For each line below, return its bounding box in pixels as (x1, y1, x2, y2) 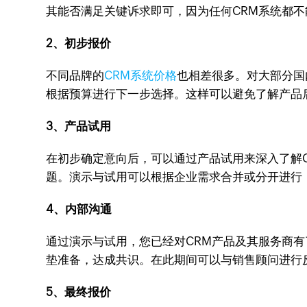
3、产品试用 (46, 119, 112, 133)
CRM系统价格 (104, 69, 177, 82)
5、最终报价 (46, 285, 112, 299)
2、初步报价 (46, 36, 112, 50)
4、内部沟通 (46, 202, 112, 216)
